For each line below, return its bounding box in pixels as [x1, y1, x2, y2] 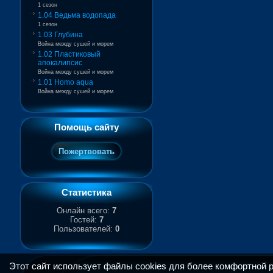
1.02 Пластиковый [38, 50, 101, 58]
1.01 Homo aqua [38, 78, 93, 87]
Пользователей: [54, 224, 115, 233]
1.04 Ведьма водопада [38, 11, 116, 19]
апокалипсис [38, 58, 82, 67]
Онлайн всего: [57, 206, 112, 215]
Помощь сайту [54, 122, 119, 132]
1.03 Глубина [38, 30, 83, 39]
